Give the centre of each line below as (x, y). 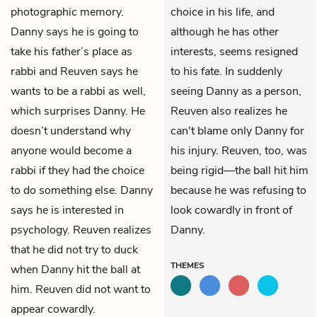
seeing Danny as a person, (236, 91)
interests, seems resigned (234, 51)
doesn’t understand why (71, 131)
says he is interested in (67, 210)
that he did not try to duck (74, 249)
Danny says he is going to (75, 31)
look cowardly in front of (231, 210)
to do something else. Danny (82, 190)
